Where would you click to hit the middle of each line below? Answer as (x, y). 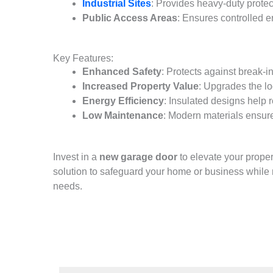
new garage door (138, 157)
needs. (68, 186)
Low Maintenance (123, 115)
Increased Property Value (140, 86)
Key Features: (83, 58)
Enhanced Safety (122, 71)
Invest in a (76, 157)
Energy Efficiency (123, 101)
